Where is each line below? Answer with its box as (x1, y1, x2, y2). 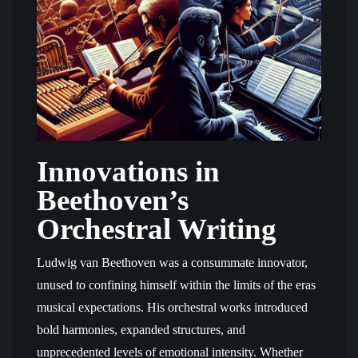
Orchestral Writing (37, 213, 276, 245)
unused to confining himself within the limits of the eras (37, 278, 316, 292)
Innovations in (37, 155, 220, 188)
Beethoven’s (37, 184, 189, 217)
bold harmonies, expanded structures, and (37, 323, 245, 336)
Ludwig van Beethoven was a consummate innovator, (37, 256, 308, 269)
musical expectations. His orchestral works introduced (37, 300, 308, 314)
